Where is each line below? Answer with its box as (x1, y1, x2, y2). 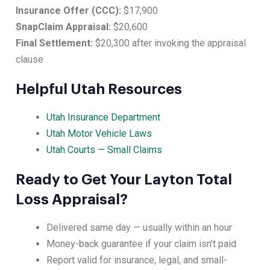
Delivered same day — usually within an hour (46, 222, 233, 234)
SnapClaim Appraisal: (16, 21, 111, 33)
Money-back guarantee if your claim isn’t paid (46, 238, 237, 250)
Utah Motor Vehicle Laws (46, 128, 152, 140)
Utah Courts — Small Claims (46, 144, 163, 156)
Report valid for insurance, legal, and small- (46, 254, 228, 266)
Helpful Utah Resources (16, 82, 182, 97)
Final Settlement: (16, 37, 93, 49)
